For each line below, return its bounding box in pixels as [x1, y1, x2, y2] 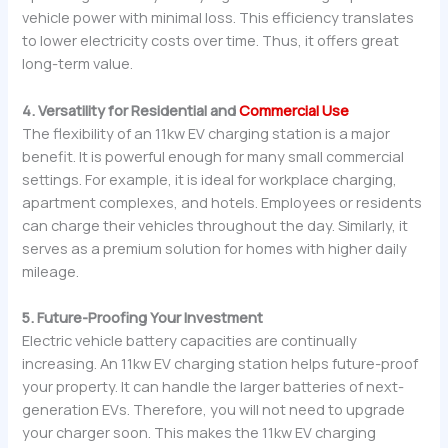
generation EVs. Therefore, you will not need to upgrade [22, 399, 406, 420]
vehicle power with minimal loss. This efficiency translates [22, 7, 415, 28]
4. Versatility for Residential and [22, 99, 240, 120]
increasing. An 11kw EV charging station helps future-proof [22, 353, 419, 374]
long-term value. [22, 53, 134, 74]
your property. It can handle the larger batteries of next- [22, 376, 405, 397]
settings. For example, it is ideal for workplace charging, [22, 168, 398, 189]
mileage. [22, 260, 80, 281]
